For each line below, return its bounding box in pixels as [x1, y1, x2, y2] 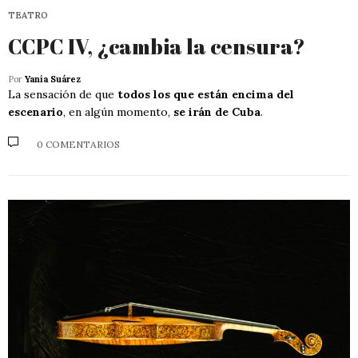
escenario [8, 104, 63, 119]
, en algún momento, [63, 104, 173, 119]
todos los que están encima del [117, 86, 294, 101]
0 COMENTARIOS [37, 138, 120, 151]
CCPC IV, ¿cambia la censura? [8, 31, 305, 61]
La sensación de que [8, 86, 117, 101]
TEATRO [8, 9, 48, 21]
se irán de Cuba [173, 104, 261, 119]
